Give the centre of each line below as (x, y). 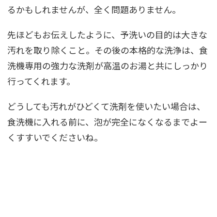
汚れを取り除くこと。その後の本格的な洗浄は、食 (108, 50)
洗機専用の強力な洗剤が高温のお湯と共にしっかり (108, 65)
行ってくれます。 (41, 81)
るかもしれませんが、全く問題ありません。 (94, 9)
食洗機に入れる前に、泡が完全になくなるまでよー (107, 122)
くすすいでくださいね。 (55, 137)
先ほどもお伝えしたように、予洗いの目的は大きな (107, 34)
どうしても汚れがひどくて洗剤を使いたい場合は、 (106, 106)
